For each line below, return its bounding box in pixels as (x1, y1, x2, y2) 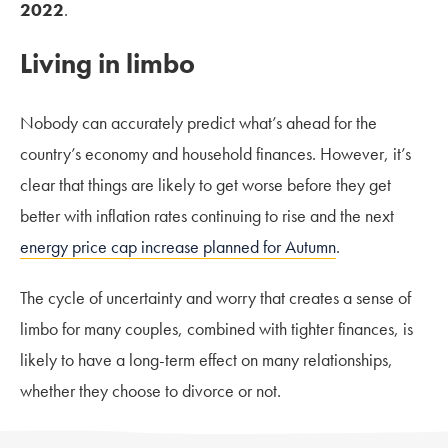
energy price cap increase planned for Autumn (20, 234, 336, 258)
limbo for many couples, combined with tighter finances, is (20, 316, 413, 340)
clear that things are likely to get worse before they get (20, 172, 391, 196)
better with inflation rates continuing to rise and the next (20, 203, 394, 227)
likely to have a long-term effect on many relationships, (20, 347, 393, 371)
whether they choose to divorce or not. (20, 378, 281, 402)
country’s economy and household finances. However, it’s (20, 141, 411, 165)
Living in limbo (20, 45, 195, 81)
